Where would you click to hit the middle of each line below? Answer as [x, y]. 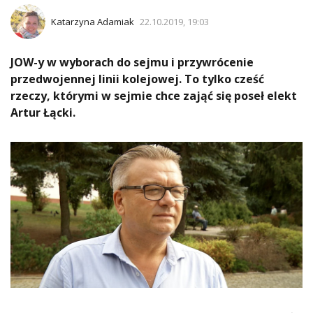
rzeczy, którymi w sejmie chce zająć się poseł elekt [154, 96]
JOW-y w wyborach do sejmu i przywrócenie [132, 63]
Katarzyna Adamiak [93, 21]
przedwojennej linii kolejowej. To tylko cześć [137, 79]
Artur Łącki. [43, 113]
